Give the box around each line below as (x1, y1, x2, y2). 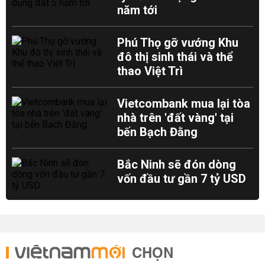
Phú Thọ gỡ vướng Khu (117, 35, 239, 50)
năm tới (117, 3, 158, 17)
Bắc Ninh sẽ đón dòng (117, 157, 237, 172)
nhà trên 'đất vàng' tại (117, 111, 234, 125)
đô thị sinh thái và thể (117, 50, 234, 64)
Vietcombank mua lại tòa (117, 96, 251, 111)
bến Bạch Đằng (117, 125, 198, 139)
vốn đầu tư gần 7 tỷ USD (117, 172, 247, 186)
